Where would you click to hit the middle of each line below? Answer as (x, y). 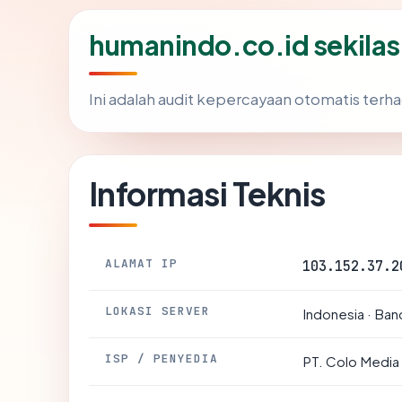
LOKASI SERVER (158, 311)
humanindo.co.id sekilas (245, 45)
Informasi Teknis (207, 193)
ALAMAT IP (142, 263)
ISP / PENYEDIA (162, 358)
